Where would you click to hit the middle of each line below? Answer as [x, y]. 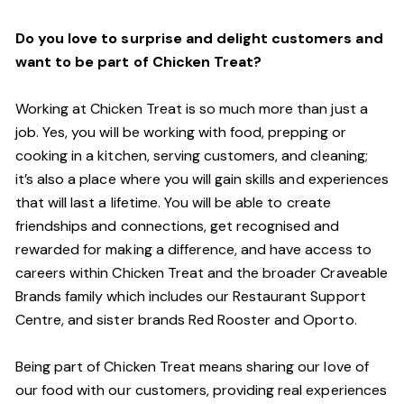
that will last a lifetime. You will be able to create [173, 202]
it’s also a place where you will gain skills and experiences [202, 179]
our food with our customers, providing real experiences [201, 390]
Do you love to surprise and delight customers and [199, 38]
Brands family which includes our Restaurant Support [191, 296]
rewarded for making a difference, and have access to [193, 249]
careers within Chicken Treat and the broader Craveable [202, 273]
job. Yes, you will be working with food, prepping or [181, 132]
